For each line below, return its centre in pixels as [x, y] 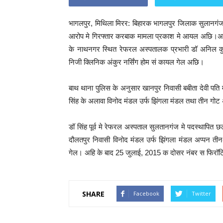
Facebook [146, 193]
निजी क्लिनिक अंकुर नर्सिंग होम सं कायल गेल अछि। [136, 62]
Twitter [201, 193]
